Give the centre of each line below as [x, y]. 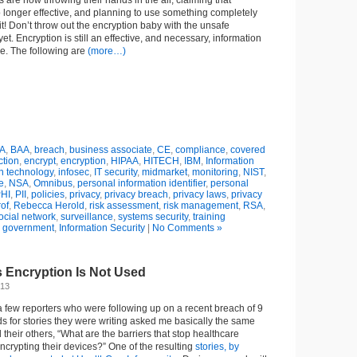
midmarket [164, 172]
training [209, 217]
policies [47, 194]
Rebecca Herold [49, 206]
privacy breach [136, 194]
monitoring [215, 172]
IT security [115, 172]
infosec [73, 172]
